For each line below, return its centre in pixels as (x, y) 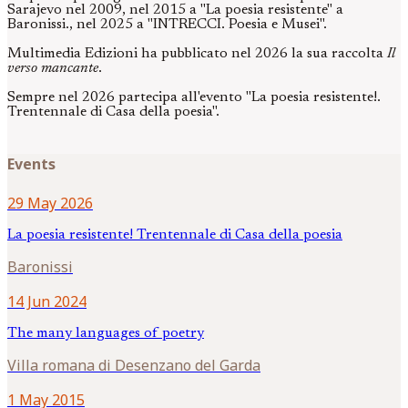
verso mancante (53, 69)
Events (31, 163)
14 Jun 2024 (47, 301)
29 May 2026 (50, 203)
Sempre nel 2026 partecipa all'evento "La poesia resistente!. (194, 98)
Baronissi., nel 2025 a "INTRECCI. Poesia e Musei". (167, 25)
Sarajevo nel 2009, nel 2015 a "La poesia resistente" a (175, 10)
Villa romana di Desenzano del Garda (134, 365)
